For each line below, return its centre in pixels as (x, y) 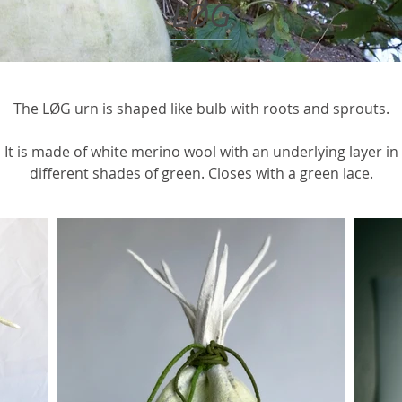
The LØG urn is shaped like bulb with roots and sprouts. (201, 109)
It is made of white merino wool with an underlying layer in (201, 152)
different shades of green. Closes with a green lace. (201, 173)
